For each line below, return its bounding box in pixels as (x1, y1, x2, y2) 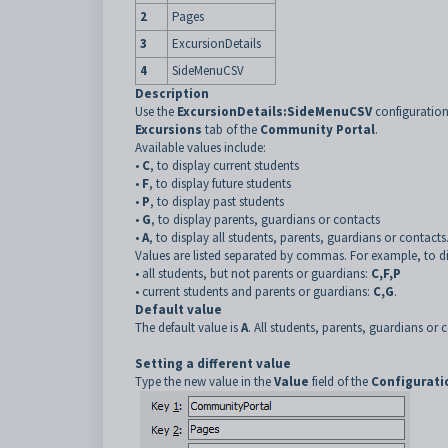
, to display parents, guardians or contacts (151, 211, 380, 228)
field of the (309, 373, 371, 390)
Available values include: (135, 139, 266, 156)
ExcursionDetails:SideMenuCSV (177, 103, 372, 120)
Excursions (135, 121, 202, 138)
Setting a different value (135, 355, 291, 372)
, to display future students (149, 175, 291, 192)
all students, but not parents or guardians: (142, 265, 371, 282)
